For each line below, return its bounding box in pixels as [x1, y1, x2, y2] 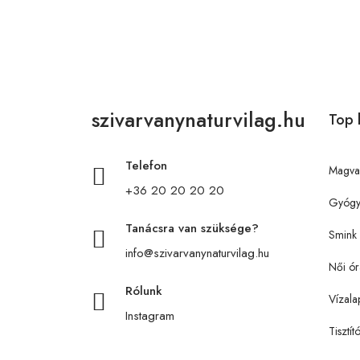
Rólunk [125, 281, 162, 300]
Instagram [125, 306, 174, 325]
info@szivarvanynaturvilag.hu [125, 243, 269, 262]
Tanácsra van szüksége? [125, 219, 259, 237]
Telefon [125, 156, 167, 174]
